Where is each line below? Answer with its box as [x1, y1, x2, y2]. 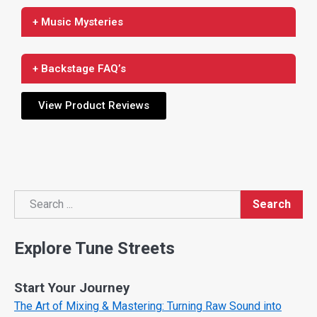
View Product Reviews [38, 99, 149, 113]
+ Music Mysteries [33, 16, 123, 29]
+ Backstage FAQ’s [33, 62, 126, 76]
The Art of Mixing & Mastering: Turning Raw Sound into [14, 299, 282, 313]
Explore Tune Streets [14, 238, 175, 258]
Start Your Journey [14, 279, 129, 296]
